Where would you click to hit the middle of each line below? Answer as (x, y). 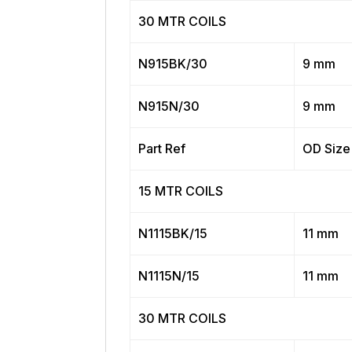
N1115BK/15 (172, 234)
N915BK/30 (172, 64)
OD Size (326, 149)
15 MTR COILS (180, 191)
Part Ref (161, 149)
